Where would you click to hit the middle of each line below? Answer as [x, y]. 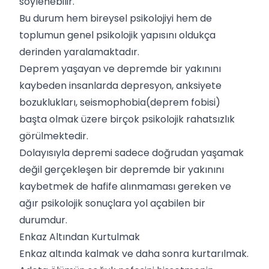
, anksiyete [197, 85]
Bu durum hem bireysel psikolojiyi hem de [116, 18]
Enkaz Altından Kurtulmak [80, 237]
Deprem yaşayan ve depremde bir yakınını [120, 68]
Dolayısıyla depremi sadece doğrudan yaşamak [131, 153]
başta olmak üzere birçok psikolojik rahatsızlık [127, 119]
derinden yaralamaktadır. [80, 52]
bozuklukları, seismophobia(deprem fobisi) [120, 102]
